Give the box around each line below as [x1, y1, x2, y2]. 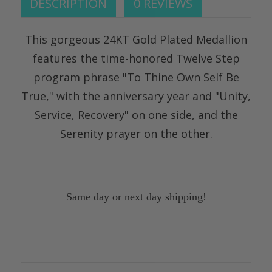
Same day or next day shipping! [66, 190, 206, 203]
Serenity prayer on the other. [59, 126, 212, 141]
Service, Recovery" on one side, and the [34, 107, 238, 122]
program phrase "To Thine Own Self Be [33, 69, 239, 84]
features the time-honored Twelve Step [32, 50, 240, 66]
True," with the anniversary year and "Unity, [21, 88, 251, 103]
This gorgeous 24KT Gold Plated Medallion [25, 32, 247, 47]
